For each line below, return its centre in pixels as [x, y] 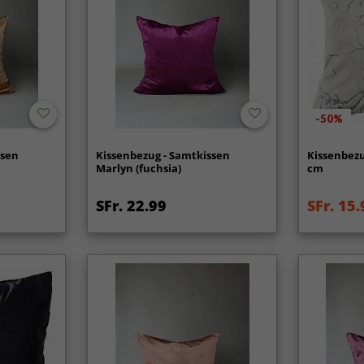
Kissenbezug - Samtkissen [163, 155]
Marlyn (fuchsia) [139, 168]
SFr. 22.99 [132, 205]
